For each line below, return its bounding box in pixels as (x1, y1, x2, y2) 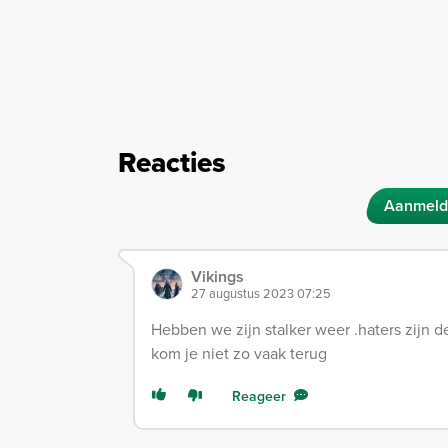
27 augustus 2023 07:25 (191, 283, 331, 302)
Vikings (191, 264, 244, 288)
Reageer (232, 385, 286, 406)
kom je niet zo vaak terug (151, 341, 327, 364)
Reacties (118, 141, 226, 183)
